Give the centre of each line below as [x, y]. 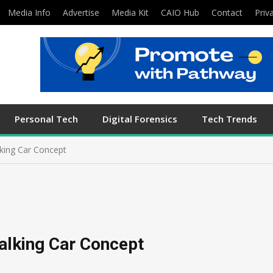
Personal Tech [46, 119]
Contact [227, 12]
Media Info [29, 12]
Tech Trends [229, 119]
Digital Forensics [140, 119]
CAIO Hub [180, 12]
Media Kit [130, 12]
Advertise [81, 12]
